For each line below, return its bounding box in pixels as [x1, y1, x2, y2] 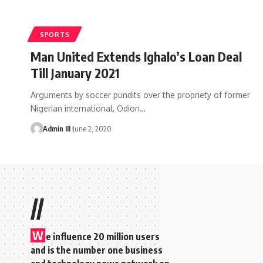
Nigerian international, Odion [31, 103, 140, 113]
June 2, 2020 [72, 123, 112, 133]
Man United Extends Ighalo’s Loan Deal [31, 48, 242, 65]
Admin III [42, 123, 70, 133]
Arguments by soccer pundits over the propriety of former [31, 89, 250, 100]
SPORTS [40, 29, 70, 39]
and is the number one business [31, 244, 163, 256]
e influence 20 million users [46, 230, 160, 242]
